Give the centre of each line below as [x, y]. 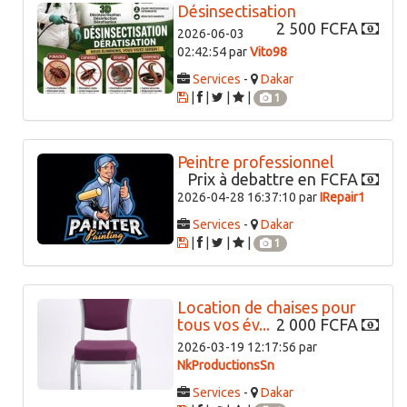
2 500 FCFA [319, 28]
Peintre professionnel [256, 161]
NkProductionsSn [226, 365]
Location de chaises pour [267, 307]
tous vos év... [223, 324]
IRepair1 [342, 197]
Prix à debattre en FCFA [274, 179]
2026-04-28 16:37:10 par [248, 197]
